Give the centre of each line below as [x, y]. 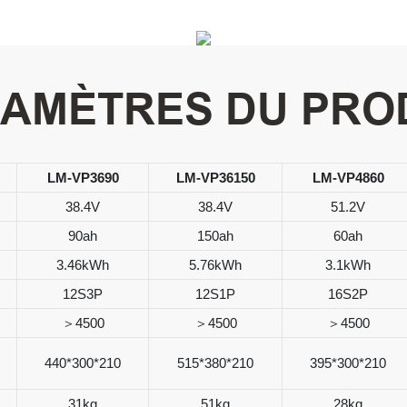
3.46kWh [83, 264]
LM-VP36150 [215, 177]
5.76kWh [215, 264]
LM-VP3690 [83, 177]
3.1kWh [348, 264]
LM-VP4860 [348, 177]
